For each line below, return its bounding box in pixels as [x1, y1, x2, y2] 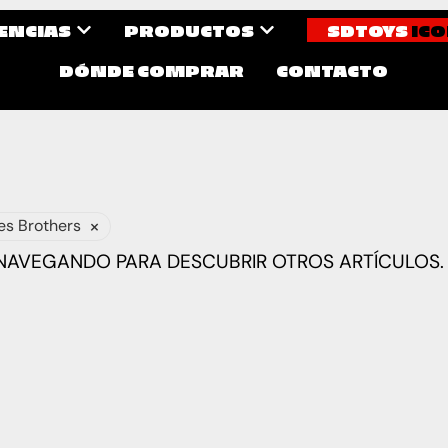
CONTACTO [276, 60, 389, 80]
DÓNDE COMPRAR [59, 60, 245, 80]
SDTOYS [327, 20, 409, 40]
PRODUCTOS [124, 20, 255, 40]
